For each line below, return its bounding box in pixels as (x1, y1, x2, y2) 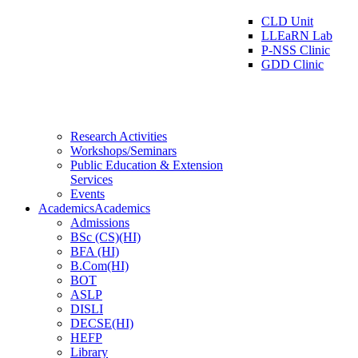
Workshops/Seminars (70, 144, 177, 158)
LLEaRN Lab (261, 29, 332, 43)
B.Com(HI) (70, 259, 129, 273)
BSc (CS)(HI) (70, 230, 141, 245)
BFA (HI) (70, 245, 119, 259)
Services (70, 173, 113, 187)
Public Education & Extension (70, 158, 223, 173)
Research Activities (70, 129, 167, 144)
